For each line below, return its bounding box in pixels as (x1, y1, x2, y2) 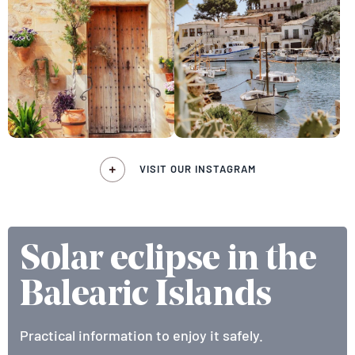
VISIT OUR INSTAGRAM (139, 162, 256, 175)
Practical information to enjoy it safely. (20, 326, 263, 344)
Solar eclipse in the (20, 242, 317, 278)
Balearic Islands (20, 278, 272, 314)
